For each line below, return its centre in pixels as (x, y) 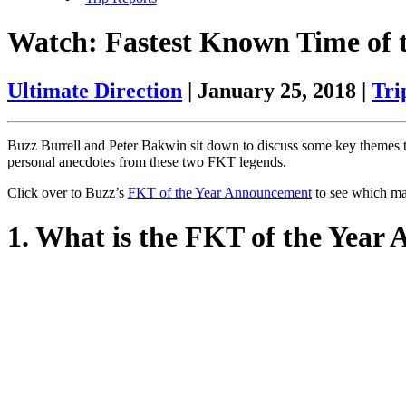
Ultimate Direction (95, 90)
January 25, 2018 (277, 90)
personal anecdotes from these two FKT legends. (147, 161)
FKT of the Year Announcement (220, 192)
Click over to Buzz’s (68, 192)
